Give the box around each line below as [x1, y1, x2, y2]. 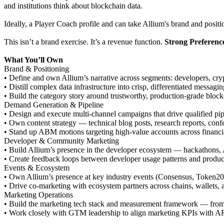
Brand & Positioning [4, 64, 69, 73]
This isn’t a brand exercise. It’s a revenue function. [4, 37, 164, 46]
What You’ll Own [4, 55, 63, 64]
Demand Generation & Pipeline [4, 100, 103, 109]
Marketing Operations [4, 190, 73, 199]
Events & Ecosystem [4, 163, 69, 172]
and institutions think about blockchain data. [4, 1, 142, 10]
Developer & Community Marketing [4, 136, 119, 145]
